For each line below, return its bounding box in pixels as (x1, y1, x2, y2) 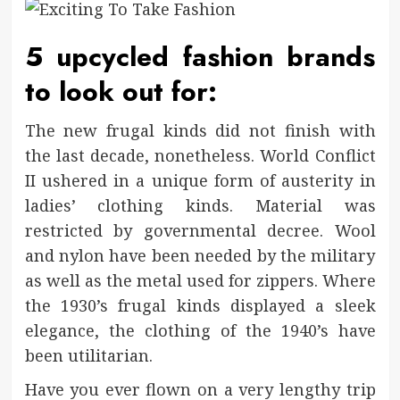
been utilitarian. (24, 344, 153, 366)
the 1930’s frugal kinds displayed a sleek (24, 294, 376, 316)
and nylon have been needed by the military (24, 244, 376, 266)
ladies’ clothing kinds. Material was (24, 194, 376, 216)
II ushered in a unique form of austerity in (24, 169, 376, 191)
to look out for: (24, 71, 217, 111)
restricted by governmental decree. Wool (24, 219, 376, 241)
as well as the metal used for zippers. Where (24, 269, 376, 291)
